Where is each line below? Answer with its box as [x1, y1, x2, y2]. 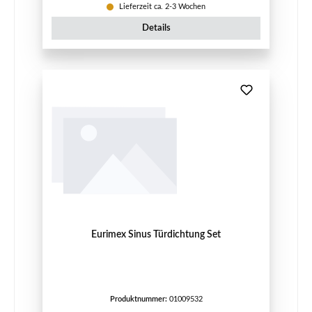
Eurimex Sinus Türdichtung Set [91, 228, 221, 240]
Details [141, 23, 171, 32]
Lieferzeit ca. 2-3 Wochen [117, 2, 205, 10]
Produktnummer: [109, 295, 169, 304]
